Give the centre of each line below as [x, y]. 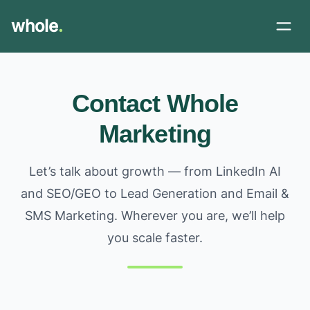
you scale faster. [155, 238]
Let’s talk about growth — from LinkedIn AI [155, 171]
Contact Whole [155, 103]
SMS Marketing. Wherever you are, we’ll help [155, 216]
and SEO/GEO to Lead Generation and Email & [155, 193]
